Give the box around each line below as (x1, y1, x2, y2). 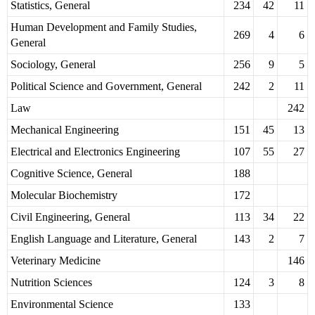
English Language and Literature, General (11, 233, 197, 245)
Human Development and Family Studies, (11, 21, 197, 34)
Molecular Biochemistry (11, 189, 117, 202)
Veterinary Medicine (11, 255, 101, 267)
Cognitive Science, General (11, 167, 132, 180)
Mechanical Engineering (11, 124, 119, 136)
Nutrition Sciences (11, 276, 92, 289)
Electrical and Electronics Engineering (11, 146, 180, 158)
